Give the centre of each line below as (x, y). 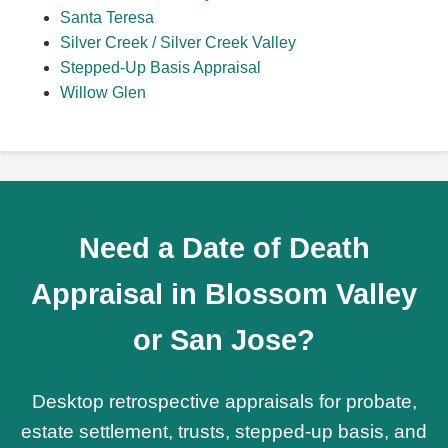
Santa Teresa (107, 18)
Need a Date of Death (224, 248)
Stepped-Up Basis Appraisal (160, 68)
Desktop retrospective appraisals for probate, (224, 402)
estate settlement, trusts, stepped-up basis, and (224, 432)
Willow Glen (103, 93)
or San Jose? (224, 340)
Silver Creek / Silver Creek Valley (178, 43)
